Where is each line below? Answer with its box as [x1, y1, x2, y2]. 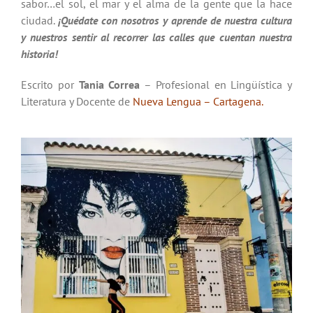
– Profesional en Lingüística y [140, 78, 293, 92]
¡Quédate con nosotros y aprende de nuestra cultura [58, 13, 293, 28]
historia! [20, 47, 58, 61]
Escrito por [20, 78, 79, 92]
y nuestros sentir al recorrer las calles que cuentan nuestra [20, 30, 293, 45]
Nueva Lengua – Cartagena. [132, 94, 263, 109]
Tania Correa [78, 78, 140, 92]
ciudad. [20, 13, 59, 28]
